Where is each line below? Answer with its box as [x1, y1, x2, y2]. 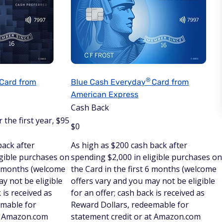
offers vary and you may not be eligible [71, 175, 215, 186]
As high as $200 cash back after [71, 139, 187, 151]
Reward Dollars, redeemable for [71, 199, 189, 210]
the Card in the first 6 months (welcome [71, 163, 217, 174]
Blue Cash [71, 77, 111, 87]
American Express [71, 89, 138, 99]
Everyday [111, 77, 146, 87]
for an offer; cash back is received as [71, 187, 205, 198]
